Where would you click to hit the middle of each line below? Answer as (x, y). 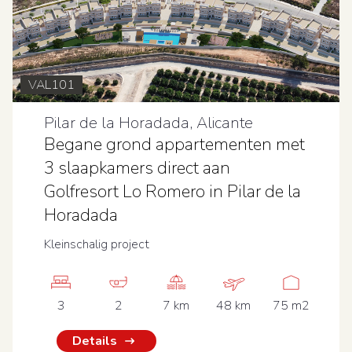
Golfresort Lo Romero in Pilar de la (172, 192)
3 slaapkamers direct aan (137, 168)
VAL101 (51, 85)
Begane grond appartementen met (174, 145)
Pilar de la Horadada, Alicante (148, 123)
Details (95, 341)
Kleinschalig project (97, 244)
